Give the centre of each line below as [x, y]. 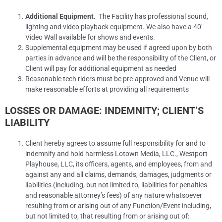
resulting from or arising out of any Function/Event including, [118, 206]
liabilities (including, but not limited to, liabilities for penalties [116, 185]
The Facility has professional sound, [152, 16]
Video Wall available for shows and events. [90, 37]
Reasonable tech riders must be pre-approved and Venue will [118, 79]
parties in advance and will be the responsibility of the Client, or [121, 58]
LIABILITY [27, 123]
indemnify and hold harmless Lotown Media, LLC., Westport [117, 154]
